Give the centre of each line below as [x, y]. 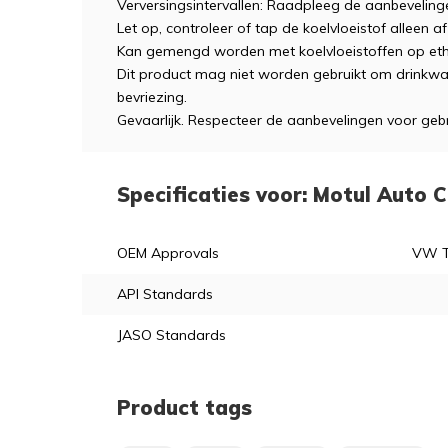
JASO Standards [171, 335]
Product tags [184, 407]
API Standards [165, 294]
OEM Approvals [168, 253]
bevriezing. [152, 97]
